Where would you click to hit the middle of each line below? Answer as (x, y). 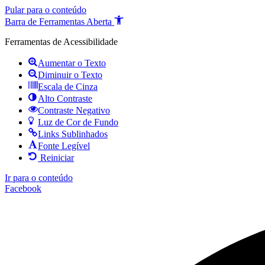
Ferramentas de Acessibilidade (61, 42)
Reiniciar (57, 158)
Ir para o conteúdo (39, 178)
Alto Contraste (65, 98)
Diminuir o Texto (70, 75)
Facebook (23, 188)
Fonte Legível (64, 146)
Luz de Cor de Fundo (78, 122)
